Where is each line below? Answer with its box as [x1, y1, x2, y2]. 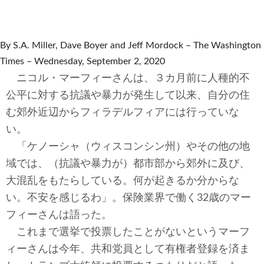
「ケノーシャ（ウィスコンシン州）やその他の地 [6, 141, 250, 152]
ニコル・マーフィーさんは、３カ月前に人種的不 [6, 73, 250, 84]
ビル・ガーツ [48, 85, 105, 95]
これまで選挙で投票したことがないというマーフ [6, 227, 250, 237]
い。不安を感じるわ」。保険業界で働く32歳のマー [6, 193, 251, 203]
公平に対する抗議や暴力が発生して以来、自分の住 [6, 90, 250, 101]
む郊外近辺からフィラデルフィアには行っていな [6, 107, 239, 118]
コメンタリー [27, 28, 84, 38]
